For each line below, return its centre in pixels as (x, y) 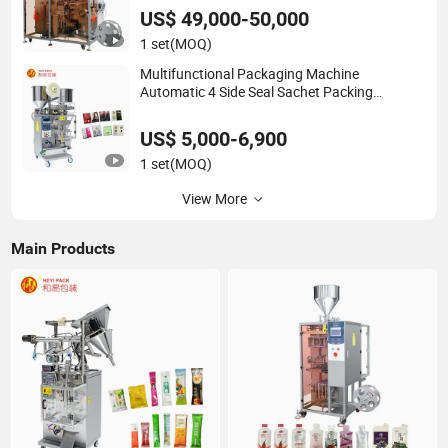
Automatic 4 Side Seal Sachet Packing (257, 92)
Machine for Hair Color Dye (223, 110)
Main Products (63, 248)
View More (214, 198)
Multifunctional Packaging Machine (250, 74)
